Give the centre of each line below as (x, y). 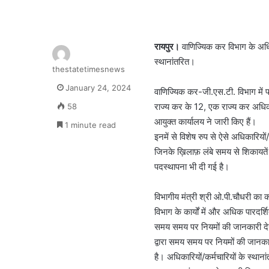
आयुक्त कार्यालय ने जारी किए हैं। (205, 121)
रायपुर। (167, 46)
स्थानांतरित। (175, 61)
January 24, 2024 (98, 87)
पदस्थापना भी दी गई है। (192, 166)
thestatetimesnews (89, 69)
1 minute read (89, 125)
